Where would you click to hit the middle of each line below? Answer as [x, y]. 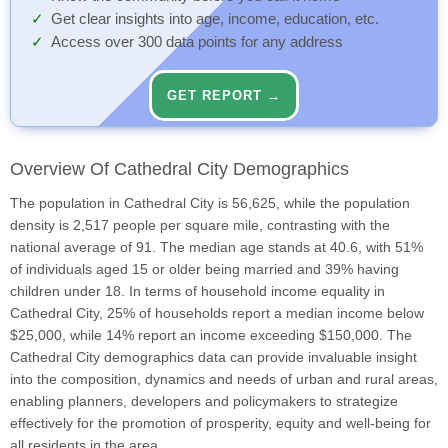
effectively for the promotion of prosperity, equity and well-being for [220, 423]
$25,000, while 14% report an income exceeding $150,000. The [211, 335]
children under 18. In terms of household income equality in [197, 291]
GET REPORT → [224, 96]
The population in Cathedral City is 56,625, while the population [210, 203]
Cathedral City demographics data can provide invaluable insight [213, 357]
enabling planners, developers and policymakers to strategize [204, 401]
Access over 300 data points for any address [197, 42]
